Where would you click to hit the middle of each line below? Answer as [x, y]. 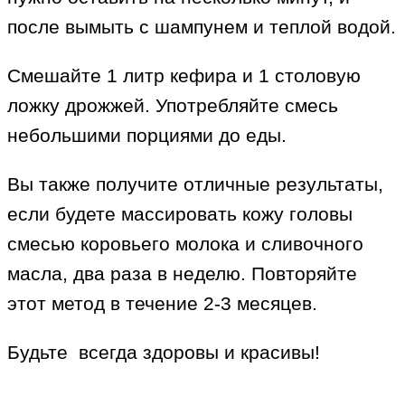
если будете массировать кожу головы [180, 214]
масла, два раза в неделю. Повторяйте [182, 274]
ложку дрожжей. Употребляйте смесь [173, 106]
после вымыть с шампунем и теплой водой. [202, 27]
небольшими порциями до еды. [147, 136]
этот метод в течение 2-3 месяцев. [162, 304]
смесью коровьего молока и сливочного [185, 244]
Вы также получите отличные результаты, [195, 184]
